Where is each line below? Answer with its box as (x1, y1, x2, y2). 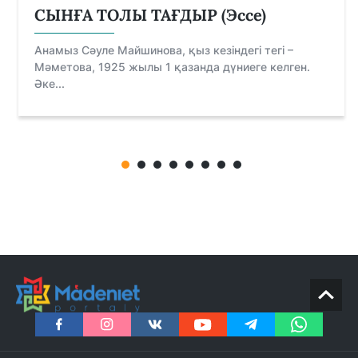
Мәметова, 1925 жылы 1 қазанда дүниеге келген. (34, 60, 310, 74)
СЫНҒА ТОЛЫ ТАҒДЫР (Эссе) (34, 5, 266, 26)
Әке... (34, 77, 65, 91)
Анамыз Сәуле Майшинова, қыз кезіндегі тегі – (34, 43, 293, 58)
